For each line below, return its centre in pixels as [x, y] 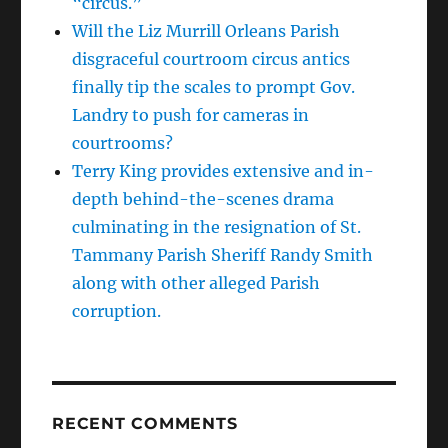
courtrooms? [123, 143]
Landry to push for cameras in [191, 115]
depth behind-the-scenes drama [203, 199]
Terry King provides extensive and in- [223, 171]
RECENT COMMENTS [145, 424]
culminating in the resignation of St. [217, 227]
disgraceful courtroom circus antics [211, 59]
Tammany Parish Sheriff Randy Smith [223, 255]
